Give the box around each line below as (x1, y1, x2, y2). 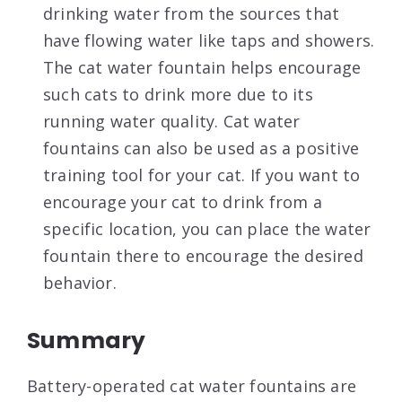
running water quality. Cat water (43, 110, 301, 133)
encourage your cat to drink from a (43, 191, 322, 214)
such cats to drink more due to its (43, 83, 313, 106)
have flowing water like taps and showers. (43, 30, 375, 52)
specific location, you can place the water (43, 218, 371, 240)
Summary (27, 325, 146, 357)
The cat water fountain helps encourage (43, 57, 362, 79)
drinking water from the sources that (43, 3, 340, 25)
